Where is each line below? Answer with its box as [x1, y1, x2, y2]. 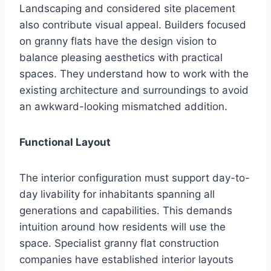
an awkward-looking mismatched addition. [19, 100, 227, 113]
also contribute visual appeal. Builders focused [19, 18, 246, 31]
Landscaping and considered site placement [19, 2, 235, 15]
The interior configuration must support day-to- [19, 171, 250, 184]
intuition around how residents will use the [19, 220, 226, 233]
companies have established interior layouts [19, 253, 233, 266]
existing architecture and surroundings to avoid [19, 83, 249, 96]
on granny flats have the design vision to [19, 34, 217, 47]
